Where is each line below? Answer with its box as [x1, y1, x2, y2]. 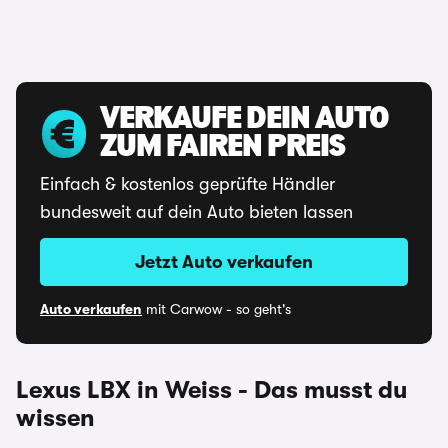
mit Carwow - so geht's [142, 301, 291, 317]
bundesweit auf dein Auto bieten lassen [40, 202, 353, 222]
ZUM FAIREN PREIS [100, 132, 345, 164]
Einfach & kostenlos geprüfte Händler [40, 174, 335, 194]
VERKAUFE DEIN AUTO [100, 104, 389, 136]
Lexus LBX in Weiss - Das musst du [16, 376, 407, 404]
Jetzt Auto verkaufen [135, 252, 313, 272]
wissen [16, 404, 95, 432]
